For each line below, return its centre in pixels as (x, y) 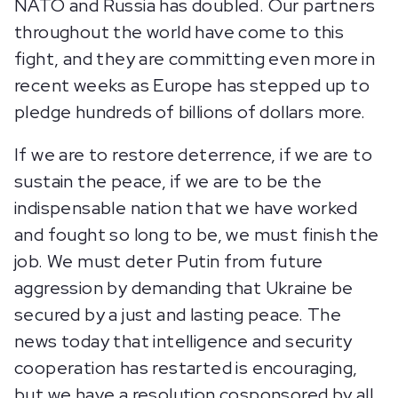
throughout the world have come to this (179, 32)
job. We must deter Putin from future (169, 261)
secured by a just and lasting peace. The (178, 314)
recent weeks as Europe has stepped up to (192, 85)
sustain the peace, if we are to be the (168, 181)
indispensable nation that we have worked (186, 208)
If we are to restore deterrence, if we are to (193, 155)
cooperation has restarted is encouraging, (186, 368)
